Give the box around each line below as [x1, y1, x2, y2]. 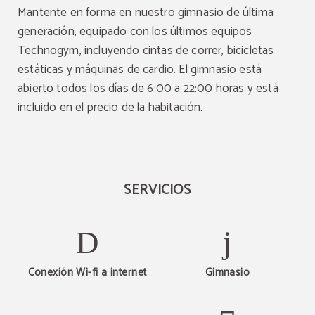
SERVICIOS [124, 178, 191, 202]
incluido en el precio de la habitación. [18, 97, 203, 117]
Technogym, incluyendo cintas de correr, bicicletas [18, 40, 274, 60]
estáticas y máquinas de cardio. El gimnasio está [18, 59, 262, 79]
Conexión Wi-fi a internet [28, 263, 147, 281]
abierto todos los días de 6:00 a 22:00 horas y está [18, 78, 278, 98]
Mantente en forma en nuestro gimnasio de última [18, 2, 274, 22]
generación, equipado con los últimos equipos [18, 21, 252, 41]
